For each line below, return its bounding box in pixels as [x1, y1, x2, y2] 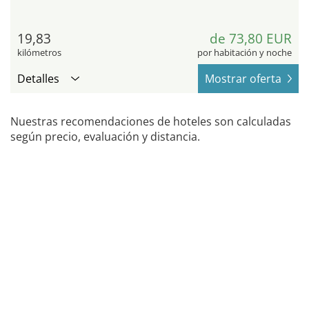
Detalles [17, 70, 59, 86]
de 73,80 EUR [210, 29, 292, 48]
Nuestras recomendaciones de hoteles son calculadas [10, 113, 291, 129]
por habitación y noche [197, 46, 292, 59]
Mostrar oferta [205, 70, 281, 86]
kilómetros [17, 46, 61, 59]
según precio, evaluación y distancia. [10, 128, 200, 144]
